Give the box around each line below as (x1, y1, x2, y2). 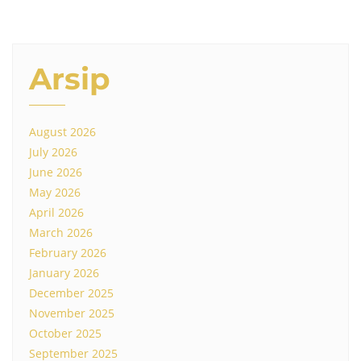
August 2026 (29, 124, 96, 140)
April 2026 (29, 205, 84, 221)
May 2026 (29, 185, 81, 201)
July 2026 (29, 144, 77, 160)
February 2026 (29, 245, 106, 261)
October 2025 (29, 326, 102, 342)
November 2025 (29, 305, 114, 322)
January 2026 (29, 265, 99, 281)
